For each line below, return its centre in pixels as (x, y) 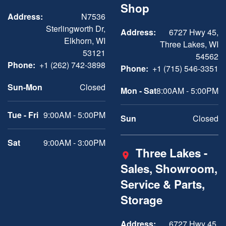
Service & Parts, (163, 184)
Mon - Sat (138, 91)
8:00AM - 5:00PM (187, 91)
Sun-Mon (25, 87)
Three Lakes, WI (189, 44)
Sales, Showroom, (169, 168)
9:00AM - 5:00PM (74, 115)
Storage (142, 200)
